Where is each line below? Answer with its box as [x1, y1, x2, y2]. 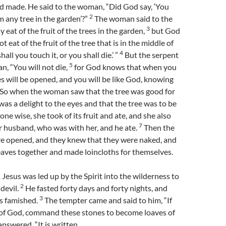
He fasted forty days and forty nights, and [24, 183, 167, 193]
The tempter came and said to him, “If [43, 195, 172, 205]
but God [150, 26, 180, 35]
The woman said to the [93, 14, 173, 23]
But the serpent [123, 50, 179, 60]
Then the [142, 123, 175, 132]
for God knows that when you [73, 62, 177, 72]
